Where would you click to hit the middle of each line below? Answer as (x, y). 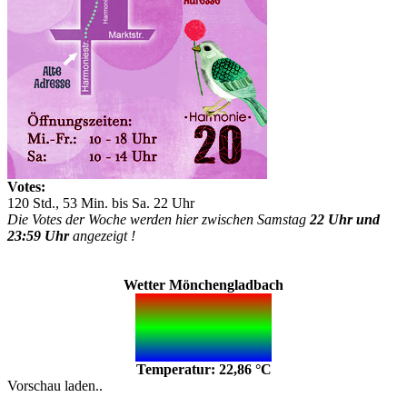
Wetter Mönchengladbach (203, 285)
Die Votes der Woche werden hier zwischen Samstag (159, 219)
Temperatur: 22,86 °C (203, 369)
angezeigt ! (102, 236)
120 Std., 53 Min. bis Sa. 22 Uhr (101, 203)
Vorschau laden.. (55, 386)
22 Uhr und (345, 219)
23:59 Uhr (38, 236)
